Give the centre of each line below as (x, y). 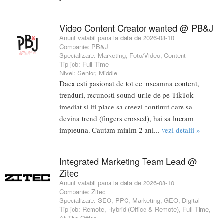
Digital (191, 200)
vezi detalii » (181, 130)
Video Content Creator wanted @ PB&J (136, 27)
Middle (108, 73)
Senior (86, 73)
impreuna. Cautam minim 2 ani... (110, 130)
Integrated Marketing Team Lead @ (128, 161)
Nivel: (68, 73)
